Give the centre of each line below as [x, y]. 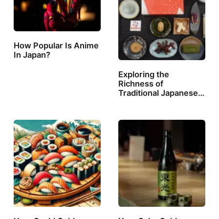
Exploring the [144, 75]
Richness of [141, 84]
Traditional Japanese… [162, 93]
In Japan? [32, 55]
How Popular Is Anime [56, 45]
